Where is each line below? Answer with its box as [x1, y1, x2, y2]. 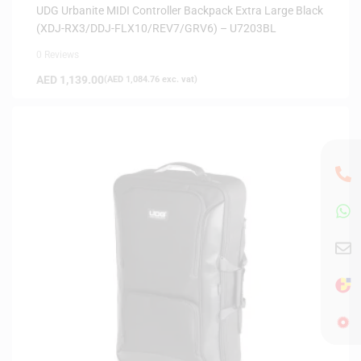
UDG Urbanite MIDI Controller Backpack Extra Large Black [36, 3, 323, 17]
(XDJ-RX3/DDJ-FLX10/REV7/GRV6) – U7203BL [36, 21, 276, 35]
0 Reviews [36, 48, 79, 60]
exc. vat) [160, 73, 197, 85]
